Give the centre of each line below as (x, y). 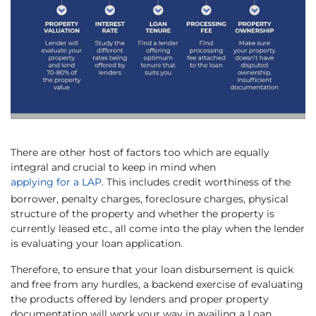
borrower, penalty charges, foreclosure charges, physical (150, 199)
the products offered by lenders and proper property (140, 299)
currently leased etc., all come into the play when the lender (158, 228)
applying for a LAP (56, 182)
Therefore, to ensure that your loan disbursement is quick (152, 269)
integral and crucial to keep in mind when (115, 167)
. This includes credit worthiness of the (196, 182)
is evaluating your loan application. (97, 243)
